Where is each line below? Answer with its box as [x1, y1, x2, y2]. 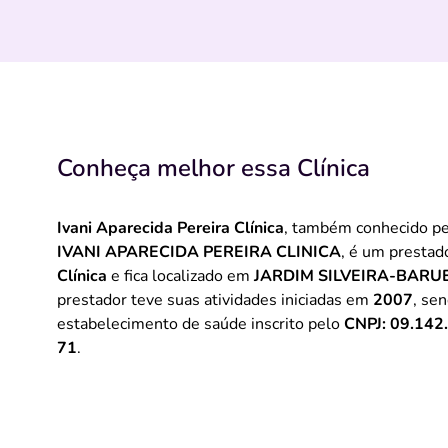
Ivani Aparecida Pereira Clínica [57, 217, 284, 239]
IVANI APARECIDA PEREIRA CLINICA [57, 241, 341, 263]
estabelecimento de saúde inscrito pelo [57, 313, 344, 335]
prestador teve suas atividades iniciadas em [57, 289, 373, 311]
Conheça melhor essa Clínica [57, 152, 370, 184]
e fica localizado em [107, 265, 254, 287]
